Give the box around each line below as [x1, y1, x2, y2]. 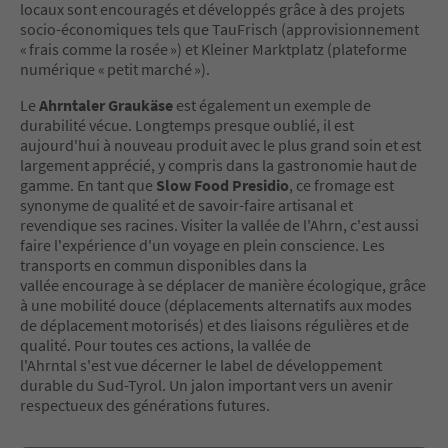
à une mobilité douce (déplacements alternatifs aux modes [20, 294, 412, 315]
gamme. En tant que [20, 174, 156, 195]
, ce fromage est [289, 174, 394, 195]
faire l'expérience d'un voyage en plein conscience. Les [20, 234, 385, 255]
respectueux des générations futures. [20, 394, 270, 415]
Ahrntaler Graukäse [39, 94, 173, 115]
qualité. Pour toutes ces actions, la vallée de [20, 334, 311, 355]
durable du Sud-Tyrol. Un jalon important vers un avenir [20, 374, 393, 395]
